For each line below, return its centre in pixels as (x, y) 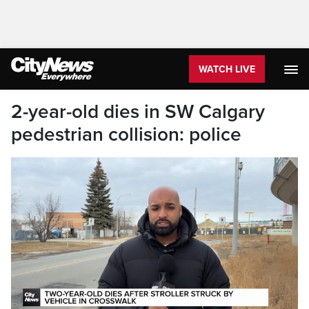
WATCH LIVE (227, 69)
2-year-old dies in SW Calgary (138, 112)
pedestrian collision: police (126, 134)
